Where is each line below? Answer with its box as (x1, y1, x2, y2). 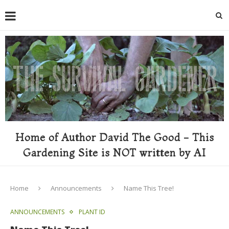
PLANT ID (79, 207, 105, 216)
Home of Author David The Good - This (15, 130, 214, 144)
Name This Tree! (124, 183, 174, 193)
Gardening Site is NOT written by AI (23, 146, 206, 159)
